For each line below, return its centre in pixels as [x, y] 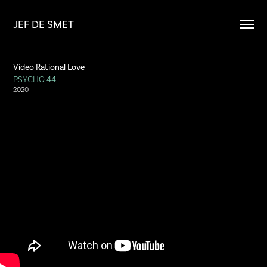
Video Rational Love [49, 67]
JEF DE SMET [44, 24]
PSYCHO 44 [35, 79]
